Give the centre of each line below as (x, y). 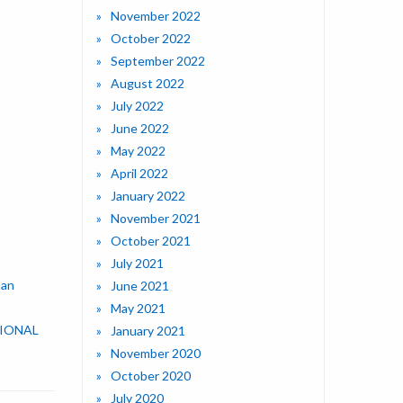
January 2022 (148, 196)
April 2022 (139, 174)
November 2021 (156, 219)
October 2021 (151, 241)
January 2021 (148, 331)
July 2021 (137, 264)
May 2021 (138, 309)
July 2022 (137, 106)
